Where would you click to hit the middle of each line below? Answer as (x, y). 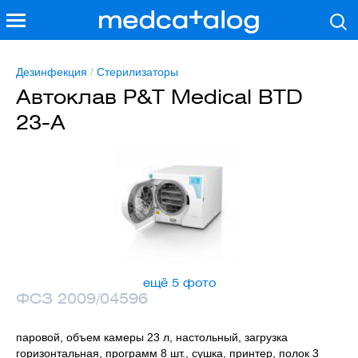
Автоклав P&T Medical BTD (159, 97)
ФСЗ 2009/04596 (82, 298)
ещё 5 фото (179, 283)
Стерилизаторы (137, 72)
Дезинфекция (52, 72)
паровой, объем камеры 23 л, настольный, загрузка (152, 337)
